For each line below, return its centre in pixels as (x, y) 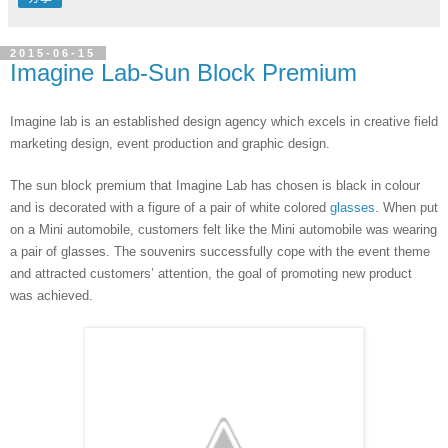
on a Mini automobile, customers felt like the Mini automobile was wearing (223, 229)
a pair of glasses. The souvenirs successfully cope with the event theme (220, 251)
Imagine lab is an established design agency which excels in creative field (224, 121)
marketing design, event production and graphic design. (170, 143)
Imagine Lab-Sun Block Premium (183, 72)
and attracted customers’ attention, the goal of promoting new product (211, 273)
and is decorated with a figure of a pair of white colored (170, 207)
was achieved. (51, 295)
